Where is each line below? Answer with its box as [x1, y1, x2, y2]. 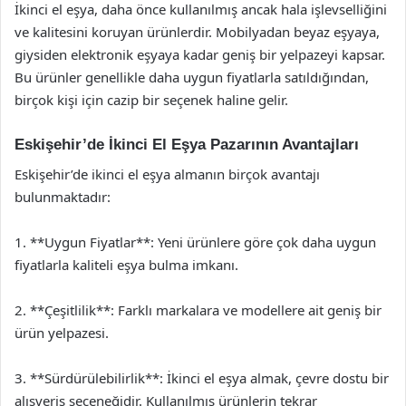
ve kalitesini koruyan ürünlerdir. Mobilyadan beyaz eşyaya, [14, 23, 380, 41]
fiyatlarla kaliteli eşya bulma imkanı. [14, 255, 238, 274]
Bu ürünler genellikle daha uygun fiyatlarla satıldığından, [14, 68, 369, 86]
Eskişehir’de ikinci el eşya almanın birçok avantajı [14, 164, 320, 183]
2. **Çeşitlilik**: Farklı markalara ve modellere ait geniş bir [14, 300, 382, 319]
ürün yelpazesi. [14, 323, 109, 342]
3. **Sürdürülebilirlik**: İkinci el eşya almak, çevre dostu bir [14, 368, 389, 387]
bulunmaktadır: [14, 187, 111, 206]
